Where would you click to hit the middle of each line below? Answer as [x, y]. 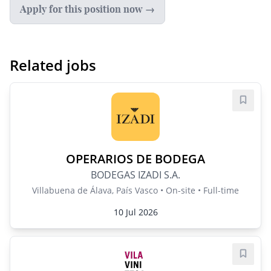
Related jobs [53, 65]
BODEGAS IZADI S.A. [135, 175]
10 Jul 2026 [135, 212]
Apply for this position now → [87, 9]
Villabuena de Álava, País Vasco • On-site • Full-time [135, 190]
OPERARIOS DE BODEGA [135, 159]
